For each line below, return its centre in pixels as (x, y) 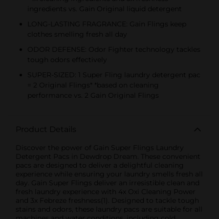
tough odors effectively (67, 59)
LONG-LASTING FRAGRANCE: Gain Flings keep (107, 24)
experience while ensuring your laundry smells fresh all (109, 174)
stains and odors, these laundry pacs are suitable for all (109, 209)
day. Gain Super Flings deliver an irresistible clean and (108, 183)
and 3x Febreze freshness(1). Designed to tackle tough (107, 200)
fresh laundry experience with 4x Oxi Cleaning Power (106, 191)
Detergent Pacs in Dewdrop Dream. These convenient (108, 156)
